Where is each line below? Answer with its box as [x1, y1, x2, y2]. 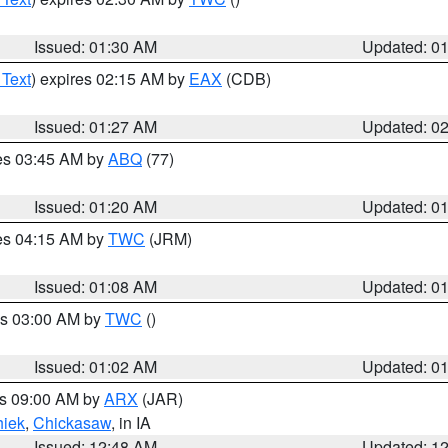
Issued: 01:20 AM [34, 195, 158, 218]
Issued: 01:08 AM [34, 275, 158, 298]
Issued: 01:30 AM [34, 35, 158, 58]
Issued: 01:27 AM [34, 115, 158, 138]
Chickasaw [33, 411, 111, 434]
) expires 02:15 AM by [31, 67, 189, 90]
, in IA [111, 411, 151, 434]
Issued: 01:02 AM [34, 355, 158, 378]
